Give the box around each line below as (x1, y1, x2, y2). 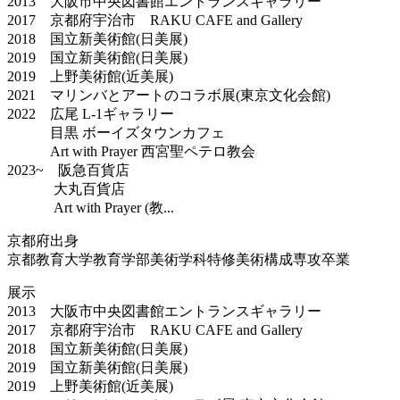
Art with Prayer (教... (7, 199, 174, 215)
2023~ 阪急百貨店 (7, 162, 129, 178)
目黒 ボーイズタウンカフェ (7, 124, 225, 140)
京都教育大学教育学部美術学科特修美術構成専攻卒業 (7, 251, 350, 267)
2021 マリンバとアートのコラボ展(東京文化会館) (7, 87, 330, 103)
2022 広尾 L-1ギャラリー (7, 105, 174, 121)
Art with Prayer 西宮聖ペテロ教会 (7, 143, 255, 159)
